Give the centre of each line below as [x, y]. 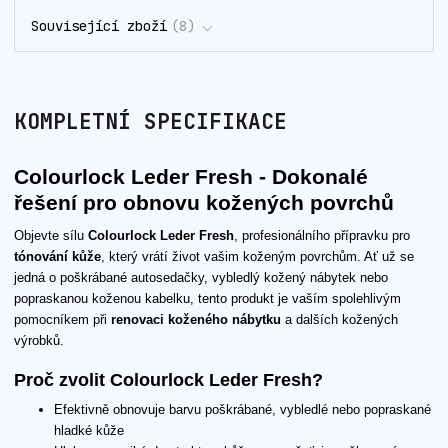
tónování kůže [57, 257]
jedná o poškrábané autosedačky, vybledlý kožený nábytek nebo [201, 278]
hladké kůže [89, 431]
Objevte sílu [51, 236]
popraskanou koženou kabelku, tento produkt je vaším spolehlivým [207, 299]
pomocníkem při [62, 320]
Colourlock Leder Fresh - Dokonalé [191, 177]
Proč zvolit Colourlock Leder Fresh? [168, 379]
